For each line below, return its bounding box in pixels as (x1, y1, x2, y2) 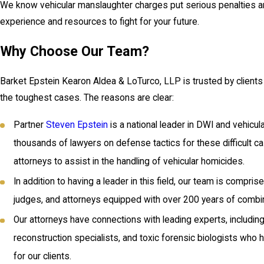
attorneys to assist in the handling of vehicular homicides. (14, 156, 245, 167)
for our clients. (14, 251, 72, 262)
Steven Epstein (46, 120, 108, 131)
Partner (14, 120, 47, 131)
